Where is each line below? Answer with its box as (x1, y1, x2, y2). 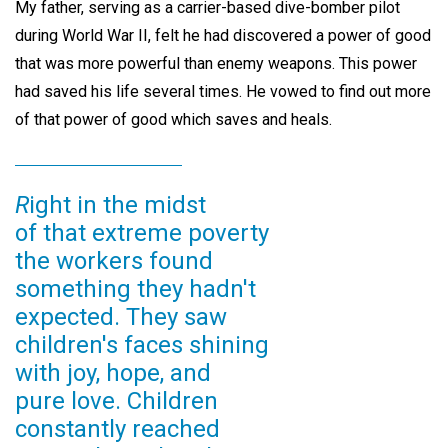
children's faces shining (15, 330, 269, 359)
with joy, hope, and (15, 358, 211, 387)
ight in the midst (29, 190, 206, 219)
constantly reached (15, 414, 220, 443)
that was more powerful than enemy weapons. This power (15, 53, 417, 73)
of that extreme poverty (15, 218, 269, 247)
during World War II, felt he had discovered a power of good (15, 25, 431, 45)
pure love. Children (15, 386, 218, 415)
